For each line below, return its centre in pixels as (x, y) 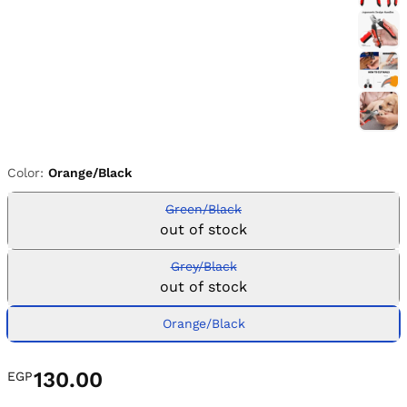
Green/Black (203, 208)
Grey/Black (203, 266)
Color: (28, 172)
